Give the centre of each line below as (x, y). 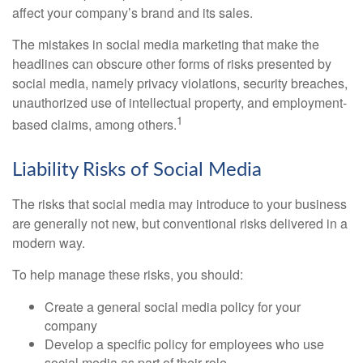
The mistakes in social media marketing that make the (166, 44)
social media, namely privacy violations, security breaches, (180, 83)
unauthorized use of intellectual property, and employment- (179, 102)
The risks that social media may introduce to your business (179, 204)
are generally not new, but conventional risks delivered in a (180, 224)
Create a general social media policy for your (173, 307)
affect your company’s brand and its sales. (132, 13)
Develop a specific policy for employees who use (184, 344)
